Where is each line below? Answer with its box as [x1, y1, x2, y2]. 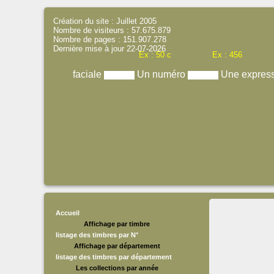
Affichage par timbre [84, 220, 150, 228]
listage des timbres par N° [56, 231, 138, 239]
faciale [72, 69, 104, 80]
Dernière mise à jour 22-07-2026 [53, 44, 166, 53]
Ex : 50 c [139, 50, 171, 59]
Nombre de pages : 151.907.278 [53, 35, 166, 44]
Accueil [56, 209, 80, 217]
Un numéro [136, 69, 188, 80]
